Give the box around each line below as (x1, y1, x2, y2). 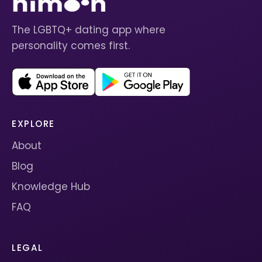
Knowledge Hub (12, 179, 90, 194)
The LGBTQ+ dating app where (12, 22, 166, 37)
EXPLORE (12, 117, 55, 130)
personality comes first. (12, 38, 130, 53)
